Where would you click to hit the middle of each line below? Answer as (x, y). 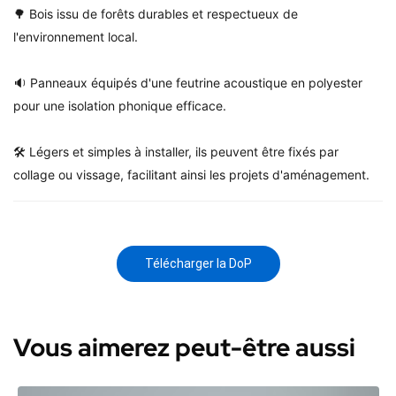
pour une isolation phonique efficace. (120, 106)
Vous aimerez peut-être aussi (184, 347)
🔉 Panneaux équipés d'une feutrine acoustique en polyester (188, 83)
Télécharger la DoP (198, 263)
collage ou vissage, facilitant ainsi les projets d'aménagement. (191, 175)
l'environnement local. (76, 37)
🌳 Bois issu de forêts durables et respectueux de (156, 14)
